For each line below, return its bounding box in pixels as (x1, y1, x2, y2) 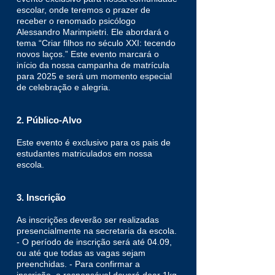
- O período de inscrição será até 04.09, (17, 237, 172, 247)
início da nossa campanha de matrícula (17, 60, 169, 70)
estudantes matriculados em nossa (17, 149, 152, 158)
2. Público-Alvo (17, 115, 82, 125)
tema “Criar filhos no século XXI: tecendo (17, 38, 176, 48)
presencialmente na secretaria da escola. (17, 226, 177, 236)
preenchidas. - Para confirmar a (17, 259, 140, 269)
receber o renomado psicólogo (17, 16, 136, 26)
